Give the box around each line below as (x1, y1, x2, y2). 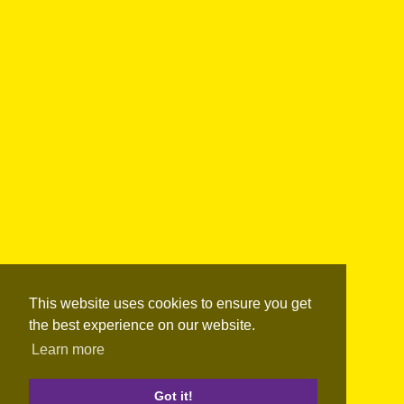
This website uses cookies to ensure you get (29, 296, 311, 312)
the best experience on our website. (29, 317, 255, 334)
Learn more (32, 342, 106, 358)
